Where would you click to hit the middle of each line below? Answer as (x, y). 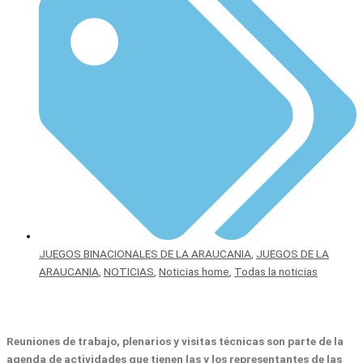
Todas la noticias (276, 272)
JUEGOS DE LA (293, 254)
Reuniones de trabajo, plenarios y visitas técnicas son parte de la (175, 342)
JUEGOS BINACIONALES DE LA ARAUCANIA (145, 254)
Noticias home (194, 272)
